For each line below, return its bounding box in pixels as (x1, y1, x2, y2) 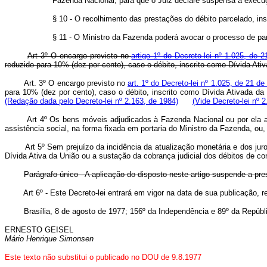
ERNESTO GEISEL (5, 225, 73, 234)
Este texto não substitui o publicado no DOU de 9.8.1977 (5, 252, 201, 262)
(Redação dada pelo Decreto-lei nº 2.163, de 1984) (5, 96, 178, 105)
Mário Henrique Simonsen (5, 234, 94, 243)
